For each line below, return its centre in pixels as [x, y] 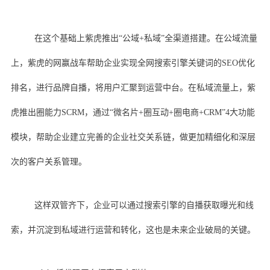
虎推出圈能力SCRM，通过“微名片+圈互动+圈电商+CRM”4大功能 [133, 112]
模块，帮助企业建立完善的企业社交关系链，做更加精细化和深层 [133, 137]
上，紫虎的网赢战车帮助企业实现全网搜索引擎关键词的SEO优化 [133, 63]
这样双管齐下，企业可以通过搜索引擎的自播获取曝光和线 [144, 205]
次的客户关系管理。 [49, 162]
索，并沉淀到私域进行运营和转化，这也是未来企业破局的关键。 [133, 230]
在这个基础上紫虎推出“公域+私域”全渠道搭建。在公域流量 [146, 38]
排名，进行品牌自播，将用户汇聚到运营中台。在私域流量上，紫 [133, 87]
